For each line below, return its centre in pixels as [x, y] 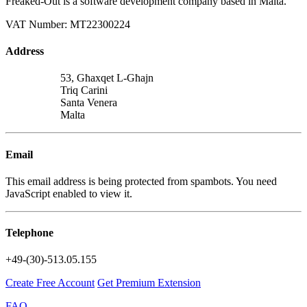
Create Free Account [50, 283]
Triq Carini [84, 90]
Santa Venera [89, 103]
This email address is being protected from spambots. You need [141, 181]
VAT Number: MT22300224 [68, 24]
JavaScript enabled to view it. [69, 193]
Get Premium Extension [149, 283]
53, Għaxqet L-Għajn [107, 78]
